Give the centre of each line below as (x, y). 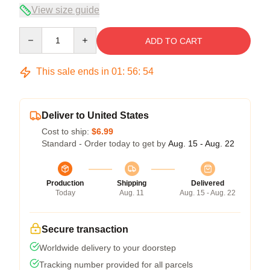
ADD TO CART (174, 41)
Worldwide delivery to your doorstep (108, 248)
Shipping (132, 183)
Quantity (35, 33)
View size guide (65, 10)
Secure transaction (85, 229)
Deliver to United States (95, 115)
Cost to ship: (67, 131)
